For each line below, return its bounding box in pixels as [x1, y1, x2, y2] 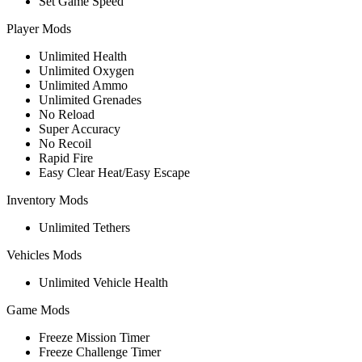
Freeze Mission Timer [39, 330, 149, 344]
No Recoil [39, 136, 91, 150]
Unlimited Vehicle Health [39, 275, 168, 289]
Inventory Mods [6, 192, 88, 207]
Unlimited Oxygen [39, 63, 134, 78]
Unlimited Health [39, 48, 127, 63]
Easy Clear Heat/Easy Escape [39, 165, 190, 179]
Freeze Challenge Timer [39, 344, 161, 359]
